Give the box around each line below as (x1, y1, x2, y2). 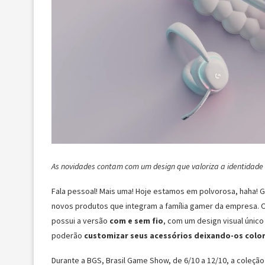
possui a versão (51, 215, 109, 226)
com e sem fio (109, 215, 163, 226)
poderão (51, 230, 84, 241)
